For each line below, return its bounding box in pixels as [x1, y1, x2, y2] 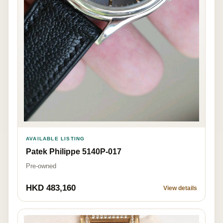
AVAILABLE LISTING [26, 135, 85, 141]
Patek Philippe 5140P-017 [26, 147, 121, 156]
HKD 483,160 [26, 183, 76, 193]
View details [163, 184, 197, 192]
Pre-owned [26, 162, 56, 170]
